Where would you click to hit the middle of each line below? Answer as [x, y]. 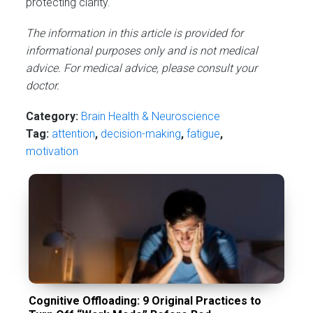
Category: [52, 117]
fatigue [204, 134]
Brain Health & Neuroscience [151, 117]
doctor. [43, 86]
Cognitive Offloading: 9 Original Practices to [145, 301]
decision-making [141, 134]
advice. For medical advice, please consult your [142, 68]
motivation [52, 152]
